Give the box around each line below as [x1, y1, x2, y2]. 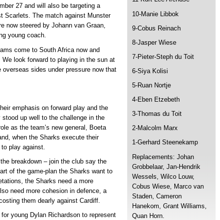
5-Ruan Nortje [132, 82, 171, 89]
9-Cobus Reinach [132, 24, 181, 32]
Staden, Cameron [132, 192, 182, 200]
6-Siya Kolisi [132, 67, 168, 75]
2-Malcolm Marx [132, 124, 178, 132]
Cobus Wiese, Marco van [132, 182, 204, 190]
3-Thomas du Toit [132, 110, 182, 118]
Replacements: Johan [132, 153, 194, 161]
